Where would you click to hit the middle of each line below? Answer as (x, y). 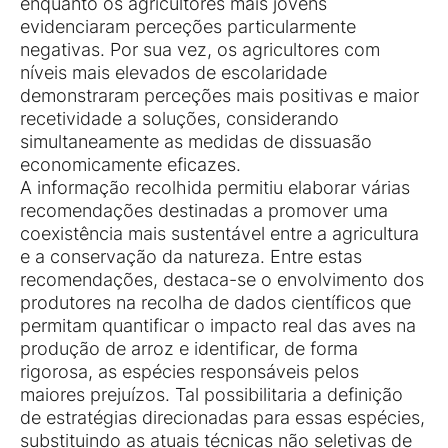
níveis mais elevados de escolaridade (173, 73)
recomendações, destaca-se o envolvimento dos (222, 280)
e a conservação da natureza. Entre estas (191, 257)
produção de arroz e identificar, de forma (189, 349)
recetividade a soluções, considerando (179, 119)
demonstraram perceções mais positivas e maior (219, 96)
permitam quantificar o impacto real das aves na (218, 326)
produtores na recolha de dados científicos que (215, 303)
